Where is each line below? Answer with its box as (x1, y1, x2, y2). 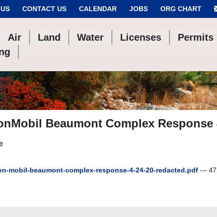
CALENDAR (79, 5, 117, 13)
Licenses (120, 32, 162, 43)
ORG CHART (160, 5, 201, 13)
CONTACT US (22, 5, 66, 13)
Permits (178, 32, 214, 43)
